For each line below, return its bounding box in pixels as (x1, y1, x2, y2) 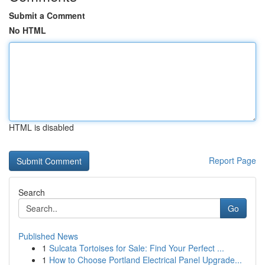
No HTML (9, 24, 46, 36)
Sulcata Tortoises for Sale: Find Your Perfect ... (49, 242, 224, 254)
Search (18, 186, 45, 198)
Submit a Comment (9, 9, 85, 21)
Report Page (209, 154, 256, 166)
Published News (18, 230, 78, 242)
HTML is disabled (9, 121, 74, 133)
